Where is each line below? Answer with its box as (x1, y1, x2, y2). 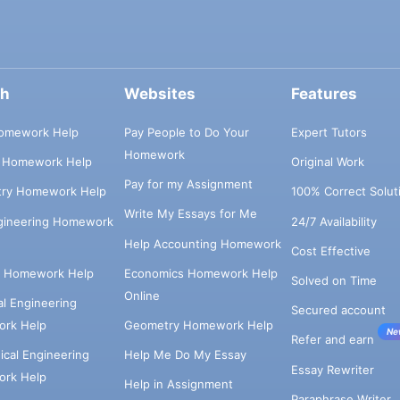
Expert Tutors (290, 124, 367, 139)
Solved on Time (290, 272, 377, 287)
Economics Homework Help (123, 265, 278, 280)
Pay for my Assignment (123, 177, 253, 192)
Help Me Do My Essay (123, 347, 246, 362)
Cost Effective (290, 243, 371, 258)
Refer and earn (290, 332, 374, 347)
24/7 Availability (290, 213, 377, 229)
